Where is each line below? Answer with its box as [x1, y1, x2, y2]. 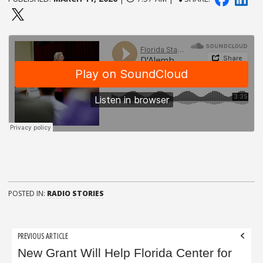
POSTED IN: [8, 188, 47, 199]
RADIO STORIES [47, 188, 104, 199]
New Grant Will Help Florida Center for [18, 246, 232, 261]
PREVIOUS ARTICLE [18, 230, 69, 241]
